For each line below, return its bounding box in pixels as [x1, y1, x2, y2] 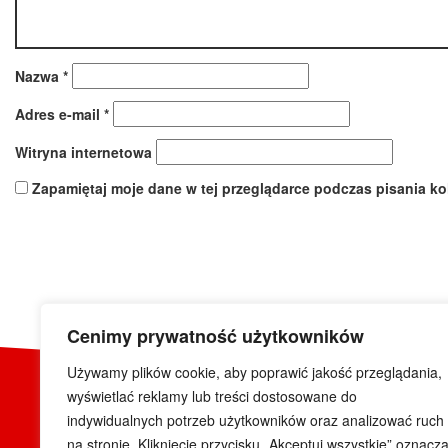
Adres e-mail [15, 104, 104, 124]
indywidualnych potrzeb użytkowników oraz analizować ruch [67, 410, 444, 430]
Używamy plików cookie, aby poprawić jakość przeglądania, [67, 362, 442, 382]
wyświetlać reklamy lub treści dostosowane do [67, 386, 357, 406]
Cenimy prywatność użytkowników [67, 323, 364, 349]
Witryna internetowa [15, 142, 152, 162]
